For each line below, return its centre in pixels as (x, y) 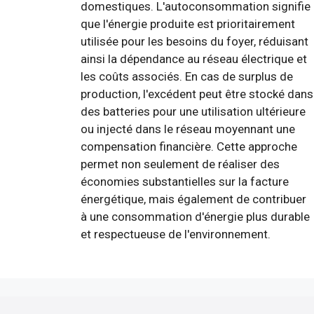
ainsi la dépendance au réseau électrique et (194, 59)
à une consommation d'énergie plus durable (195, 216)
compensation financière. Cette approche (189, 146)
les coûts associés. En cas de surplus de (187, 76)
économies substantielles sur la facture (185, 181)
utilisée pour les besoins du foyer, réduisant (194, 41)
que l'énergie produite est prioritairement (188, 23)
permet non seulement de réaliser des (180, 164)
